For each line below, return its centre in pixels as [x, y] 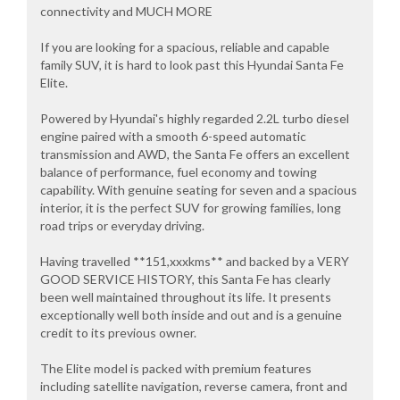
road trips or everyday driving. [122, 226]
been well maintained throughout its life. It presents [186, 297]
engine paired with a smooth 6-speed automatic [173, 137]
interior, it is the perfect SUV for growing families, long [191, 208]
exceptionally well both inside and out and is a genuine [191, 315]
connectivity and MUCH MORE [126, 12]
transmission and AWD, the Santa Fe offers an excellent [195, 154]
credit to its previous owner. [118, 333]
